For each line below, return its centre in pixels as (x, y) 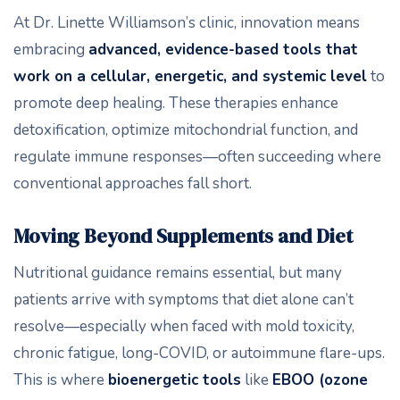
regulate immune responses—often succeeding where (197, 157)
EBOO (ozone (320, 380)
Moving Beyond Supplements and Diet (183, 236)
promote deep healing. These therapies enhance (176, 103)
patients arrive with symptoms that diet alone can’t (183, 300)
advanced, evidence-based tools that (223, 50)
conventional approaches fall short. (133, 183)
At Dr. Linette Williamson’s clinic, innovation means (187, 23)
